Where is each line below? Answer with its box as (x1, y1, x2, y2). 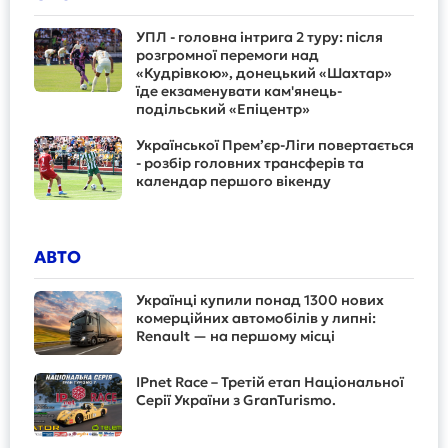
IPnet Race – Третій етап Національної (136, 372, 404, 391)
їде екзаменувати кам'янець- (136, 81, 342, 100)
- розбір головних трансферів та (136, 153, 364, 172)
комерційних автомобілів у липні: (136, 308, 376, 327)
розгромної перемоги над (136, 45, 319, 64)
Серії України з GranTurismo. (136, 390, 336, 409)
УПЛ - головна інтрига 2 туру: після (136, 27, 383, 46)
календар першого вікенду (136, 171, 331, 190)
